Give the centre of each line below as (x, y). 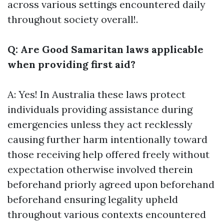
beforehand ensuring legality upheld (93, 199)
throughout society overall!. (73, 19)
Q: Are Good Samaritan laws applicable (105, 49)
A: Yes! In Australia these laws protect (96, 94)
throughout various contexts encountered (107, 214)
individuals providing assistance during (100, 109)
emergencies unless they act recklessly (100, 124)
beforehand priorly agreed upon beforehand (111, 184)
